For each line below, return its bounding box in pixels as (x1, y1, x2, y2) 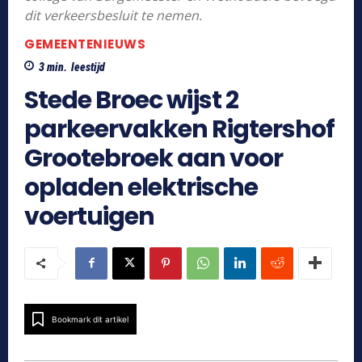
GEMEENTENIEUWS (24, 35, 145, 53)
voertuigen (24, 199, 154, 234)
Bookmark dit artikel (52, 314, 128, 324)
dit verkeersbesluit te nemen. (24, 6, 202, 24)
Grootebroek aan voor (24, 141, 283, 175)
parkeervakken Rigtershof (24, 112, 335, 146)
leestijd (71, 60, 105, 74)
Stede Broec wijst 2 (24, 82, 238, 117)
